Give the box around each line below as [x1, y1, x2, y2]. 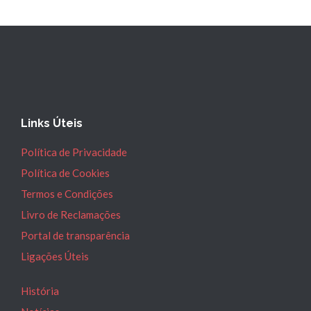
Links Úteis [21, 116, 83, 130]
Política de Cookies [21, 166, 110, 179]
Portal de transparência [21, 228, 130, 242]
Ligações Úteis [21, 249, 89, 262]
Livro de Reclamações [21, 208, 121, 221]
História [21, 284, 59, 297]
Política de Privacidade [21, 145, 127, 158]
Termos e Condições [21, 187, 113, 200]
